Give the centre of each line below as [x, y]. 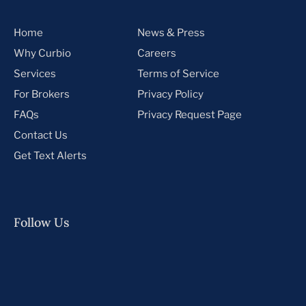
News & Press [171, 32]
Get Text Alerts [50, 155]
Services [35, 73]
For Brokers [42, 94]
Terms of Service [178, 73]
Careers [156, 53]
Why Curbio [42, 53]
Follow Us [41, 222]
